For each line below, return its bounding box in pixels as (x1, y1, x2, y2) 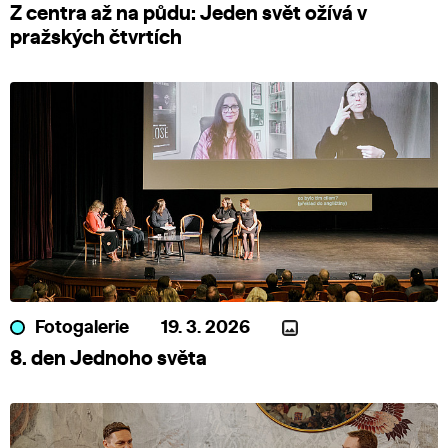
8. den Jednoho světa (10, 348, 207, 369)
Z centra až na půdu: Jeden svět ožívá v (10, 3, 367, 24)
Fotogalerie (35, 318, 129, 337)
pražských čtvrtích (10, 27, 182, 48)
